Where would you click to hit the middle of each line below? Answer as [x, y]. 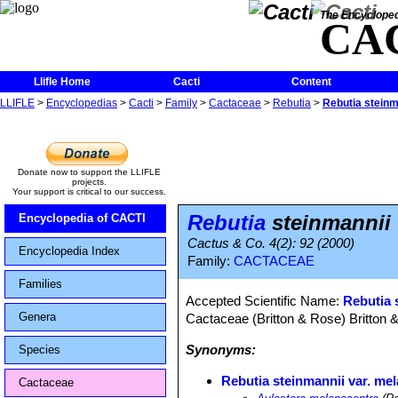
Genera [37, 317]
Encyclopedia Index [69, 251]
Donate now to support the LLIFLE [89, 172]
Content [311, 82]
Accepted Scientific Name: [265, 301]
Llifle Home [62, 82]
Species [40, 350]
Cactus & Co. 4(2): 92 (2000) [271, 243]
